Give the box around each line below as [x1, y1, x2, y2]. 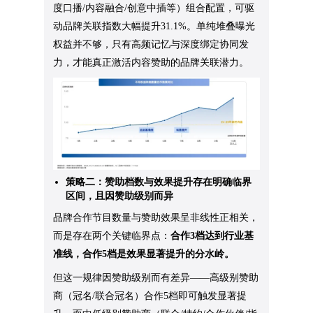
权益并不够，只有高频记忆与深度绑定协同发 [53, 38, 249, 50]
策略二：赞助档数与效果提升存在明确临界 [66, 176, 252, 187]
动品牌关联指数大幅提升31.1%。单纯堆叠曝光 [53, 20, 256, 31]
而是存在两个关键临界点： [53, 230, 171, 241]
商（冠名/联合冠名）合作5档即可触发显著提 [53, 290, 247, 301]
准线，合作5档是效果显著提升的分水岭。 [53, 248, 235, 259]
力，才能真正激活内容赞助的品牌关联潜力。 [53, 57, 249, 68]
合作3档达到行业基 [170, 230, 254, 241]
